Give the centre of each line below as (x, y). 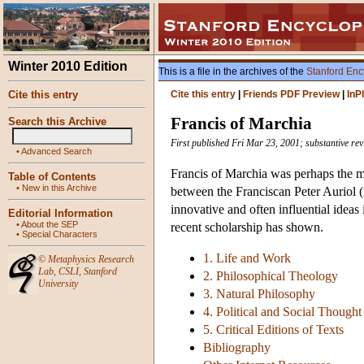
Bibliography (237, 348)
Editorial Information (61, 213)
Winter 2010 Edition (68, 66)
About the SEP (50, 224)
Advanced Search (56, 151)
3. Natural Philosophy (259, 294)
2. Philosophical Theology (271, 276)
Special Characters (60, 234)
